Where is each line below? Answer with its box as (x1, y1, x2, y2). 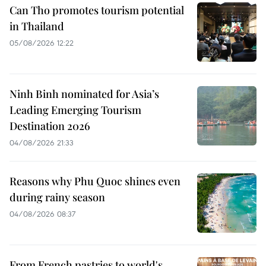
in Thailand (9, 19, 64, 34)
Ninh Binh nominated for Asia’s (9, 87, 159, 102)
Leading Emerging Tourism (9, 103, 141, 118)
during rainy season (9, 190, 105, 205)
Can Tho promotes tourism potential (9, 3, 184, 18)
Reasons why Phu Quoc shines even (9, 174, 180, 189)
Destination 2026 (9, 119, 90, 134)
